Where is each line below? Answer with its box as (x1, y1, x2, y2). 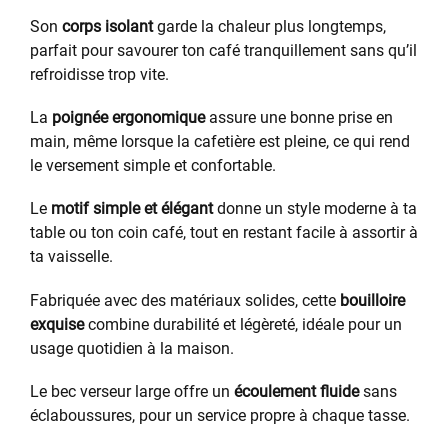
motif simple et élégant (51, 199, 213, 219)
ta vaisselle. (30, 247, 113, 267)
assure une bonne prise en (205, 108, 393, 128)
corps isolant (62, 16, 153, 36)
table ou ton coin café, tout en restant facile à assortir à (30, 223, 418, 243)
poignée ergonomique (52, 108, 205, 128)
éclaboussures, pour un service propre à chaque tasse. (30, 405, 410, 425)
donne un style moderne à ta (213, 199, 417, 219)
